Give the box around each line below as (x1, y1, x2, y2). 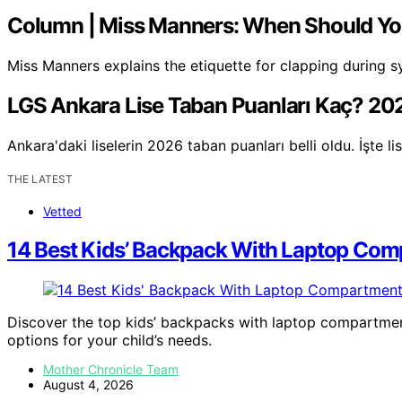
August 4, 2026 (43, 376, 134, 392)
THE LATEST (7, 171, 73, 186)
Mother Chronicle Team (43, 361, 179, 377)
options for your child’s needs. (7, 330, 212, 349)
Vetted (43, 203, 82, 219)
